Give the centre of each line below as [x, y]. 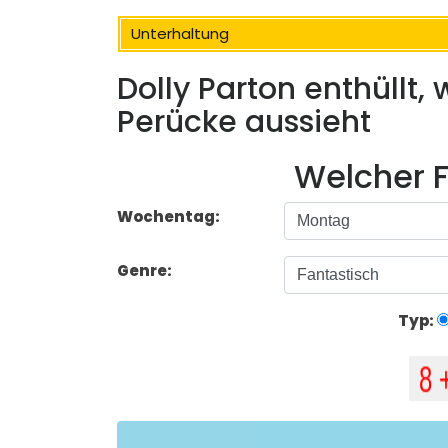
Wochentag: [168, 217]
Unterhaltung [180, 33]
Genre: [146, 271]
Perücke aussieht [244, 122]
